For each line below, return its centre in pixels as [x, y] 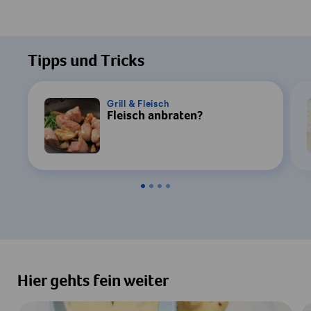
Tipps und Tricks [86, 63]
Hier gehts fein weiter [93, 283]
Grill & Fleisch [138, 104]
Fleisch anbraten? [155, 116]
